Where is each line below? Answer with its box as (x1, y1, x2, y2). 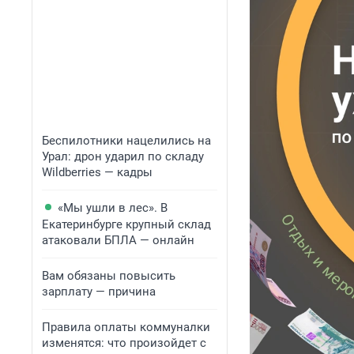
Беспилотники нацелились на (42, 134, 211, 148)
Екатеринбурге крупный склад (42, 217, 211, 232)
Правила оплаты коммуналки (42, 320, 210, 334)
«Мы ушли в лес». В (58, 201, 168, 215)
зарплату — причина (42, 284, 156, 299)
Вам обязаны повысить (42, 269, 175, 283)
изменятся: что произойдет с (42, 336, 206, 350)
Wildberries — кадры (42, 165, 153, 179)
